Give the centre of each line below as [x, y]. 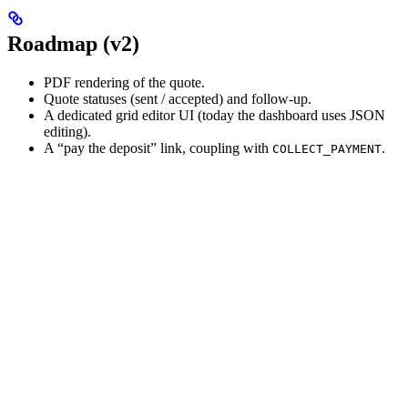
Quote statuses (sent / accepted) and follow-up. [178, 98]
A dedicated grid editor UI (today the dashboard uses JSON [214, 115]
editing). [67, 131]
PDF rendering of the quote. [124, 82]
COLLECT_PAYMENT [327, 148]
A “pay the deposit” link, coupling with [158, 148]
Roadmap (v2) [73, 43]
